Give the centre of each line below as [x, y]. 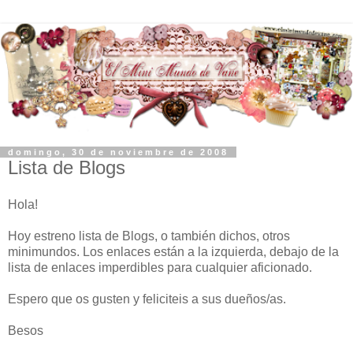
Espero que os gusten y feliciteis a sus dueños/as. [147, 299]
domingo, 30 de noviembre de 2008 [118, 152]
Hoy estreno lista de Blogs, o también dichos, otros [149, 236]
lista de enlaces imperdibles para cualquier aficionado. [160, 268]
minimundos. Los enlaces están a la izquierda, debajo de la [173, 252]
